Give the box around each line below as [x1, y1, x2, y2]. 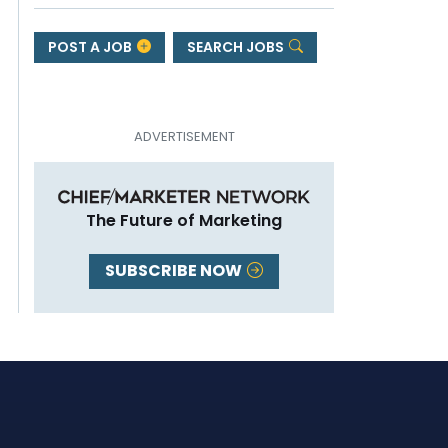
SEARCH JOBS [186, 36, 287, 57]
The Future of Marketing [86, 208, 282, 232]
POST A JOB [48, 36, 135, 57]
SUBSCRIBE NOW [105, 259, 245, 283]
